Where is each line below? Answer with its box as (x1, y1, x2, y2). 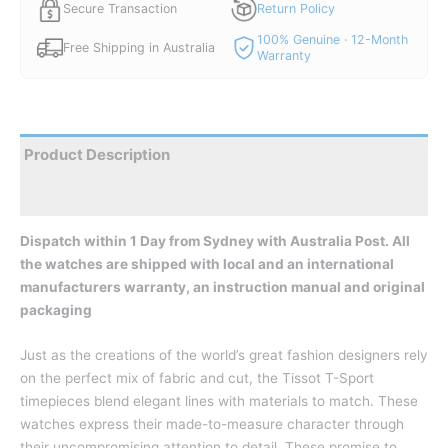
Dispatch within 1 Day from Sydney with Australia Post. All (20, 232, 410, 249)
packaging (20, 301, 92, 318)
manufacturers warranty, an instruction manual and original (20, 278, 425, 295)
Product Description (24, 145, 170, 165)
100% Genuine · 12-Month (257, 32, 408, 48)
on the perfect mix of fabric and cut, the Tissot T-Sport (20, 369, 374, 386)
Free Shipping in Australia (63, 40, 215, 56)
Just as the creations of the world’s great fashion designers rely (20, 346, 428, 363)
